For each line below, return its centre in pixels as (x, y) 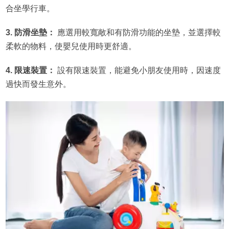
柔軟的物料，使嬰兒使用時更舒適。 (71, 46)
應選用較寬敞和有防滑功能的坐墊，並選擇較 (138, 32)
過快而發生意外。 (38, 84)
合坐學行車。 (30, 8)
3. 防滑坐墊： (30, 32)
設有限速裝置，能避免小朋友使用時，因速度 (138, 70)
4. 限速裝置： (30, 70)
